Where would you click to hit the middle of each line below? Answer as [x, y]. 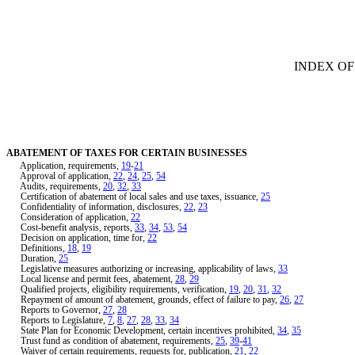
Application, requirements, [64, 165]
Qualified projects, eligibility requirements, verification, [118, 289]
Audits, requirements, [55, 186]
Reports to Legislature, [57, 320]
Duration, [32, 258]
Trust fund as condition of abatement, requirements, [111, 340]
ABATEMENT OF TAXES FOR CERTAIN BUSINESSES [127, 153]
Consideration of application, [69, 217]
